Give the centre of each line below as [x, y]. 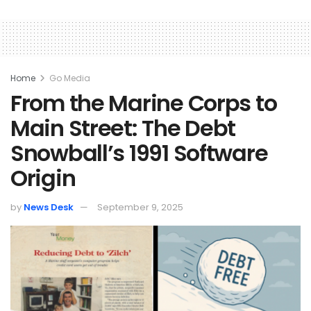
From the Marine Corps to [144, 103]
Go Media [70, 78]
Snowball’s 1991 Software [139, 153]
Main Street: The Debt [123, 128]
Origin [43, 178]
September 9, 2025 [140, 208]
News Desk [49, 208]
